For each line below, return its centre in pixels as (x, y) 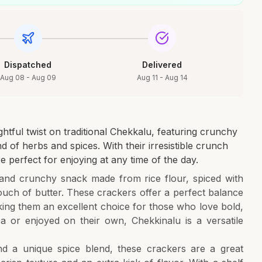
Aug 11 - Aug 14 (162, 77)
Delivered (162, 65)
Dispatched (28, 65)
